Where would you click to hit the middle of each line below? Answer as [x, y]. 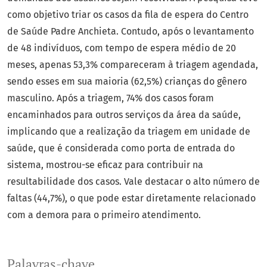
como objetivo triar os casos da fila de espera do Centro [128, 15]
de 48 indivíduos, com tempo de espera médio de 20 [122, 48]
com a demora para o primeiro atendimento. [104, 215]
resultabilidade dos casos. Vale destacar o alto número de [133, 182]
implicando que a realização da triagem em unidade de [129, 132]
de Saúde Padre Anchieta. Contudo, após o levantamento [131, 32]
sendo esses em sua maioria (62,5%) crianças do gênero [127, 82]
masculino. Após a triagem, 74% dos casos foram [111, 98]
